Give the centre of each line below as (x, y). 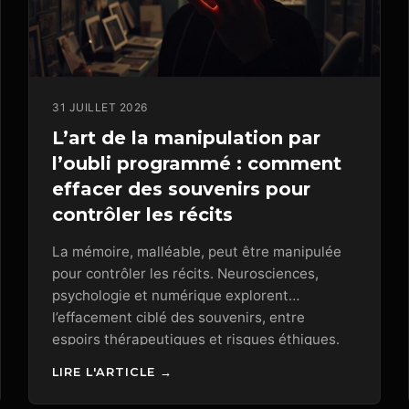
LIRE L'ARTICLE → (113, 372)
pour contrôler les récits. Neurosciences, (186, 273)
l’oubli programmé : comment (197, 163)
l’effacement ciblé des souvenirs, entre (179, 317)
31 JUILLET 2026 (100, 107)
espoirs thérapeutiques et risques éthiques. (196, 339)
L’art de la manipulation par (187, 137)
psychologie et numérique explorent (171, 295)
